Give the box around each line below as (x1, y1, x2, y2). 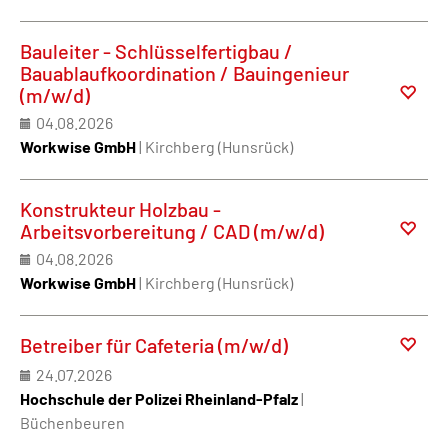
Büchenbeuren (20, 412, 125, 432)
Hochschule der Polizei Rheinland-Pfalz (20, 388, 298, 408)
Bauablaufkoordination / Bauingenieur (20, 60, 349, 85)
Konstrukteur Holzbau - (20, 196, 221, 221)
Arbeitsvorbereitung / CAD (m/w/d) (20, 218, 324, 243)
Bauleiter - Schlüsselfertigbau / (20, 38, 293, 63)
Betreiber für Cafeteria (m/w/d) (20, 332, 288, 357)
